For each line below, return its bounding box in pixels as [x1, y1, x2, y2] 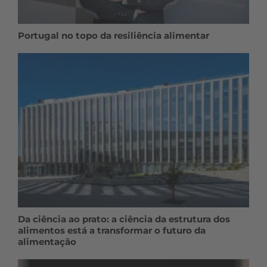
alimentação [18, 235, 76, 247]
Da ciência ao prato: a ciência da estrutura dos [18, 213, 230, 225]
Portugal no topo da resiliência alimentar [18, 30, 209, 42]
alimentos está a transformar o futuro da [18, 224, 206, 236]
